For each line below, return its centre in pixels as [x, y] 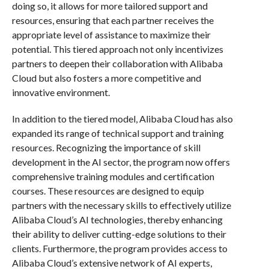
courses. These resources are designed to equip [108, 190]
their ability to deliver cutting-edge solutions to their [119, 234]
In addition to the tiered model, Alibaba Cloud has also [122, 118]
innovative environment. [61, 92]
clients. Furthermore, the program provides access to [119, 248]
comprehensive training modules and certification [113, 176]
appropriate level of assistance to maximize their [111, 34]
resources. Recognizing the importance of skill [106, 147]
